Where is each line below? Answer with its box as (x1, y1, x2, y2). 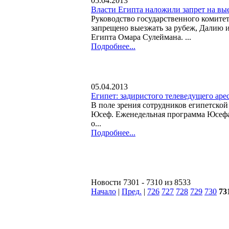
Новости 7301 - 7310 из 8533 (91, 177, 191, 187)
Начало (91, 187, 116, 196)
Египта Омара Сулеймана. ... (91, 32, 191, 41)
